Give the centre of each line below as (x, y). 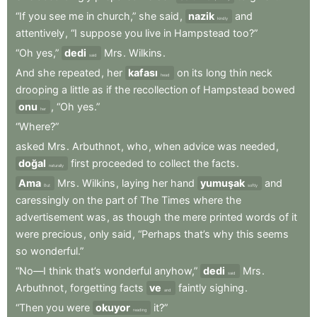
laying (136, 183)
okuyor (113, 308)
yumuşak (223, 183)
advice (199, 146)
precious (62, 234)
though (144, 217)
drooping (37, 90)
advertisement (50, 217)
